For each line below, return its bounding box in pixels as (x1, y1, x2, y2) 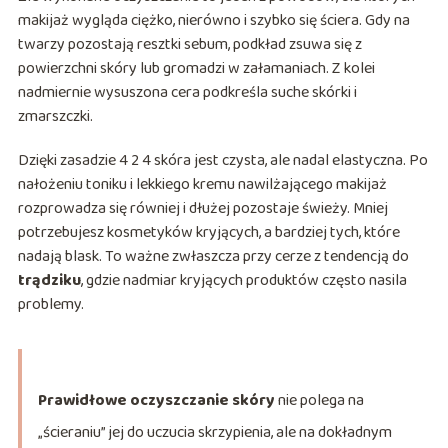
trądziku (17, 268, 81, 294)
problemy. (17, 292, 84, 318)
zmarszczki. (17, 104, 93, 130)
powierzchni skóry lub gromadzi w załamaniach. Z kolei (17, 56, 375, 82)
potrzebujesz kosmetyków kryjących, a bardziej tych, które (17, 220, 400, 246)
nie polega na (274, 388, 364, 414)
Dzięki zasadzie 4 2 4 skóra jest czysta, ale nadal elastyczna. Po (17, 148, 428, 174)
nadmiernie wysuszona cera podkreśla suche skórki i (17, 80, 357, 106)
